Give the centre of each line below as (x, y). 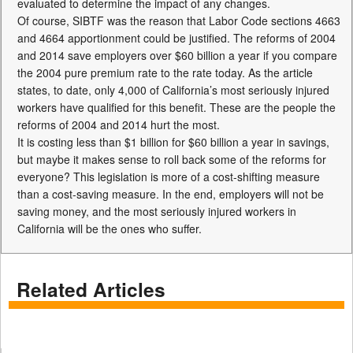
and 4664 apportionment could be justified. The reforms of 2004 (176, 38)
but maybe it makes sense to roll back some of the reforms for (172, 159)
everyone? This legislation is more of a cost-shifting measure (169, 176)
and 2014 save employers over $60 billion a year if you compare (177, 55)
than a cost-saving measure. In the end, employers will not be (171, 194)
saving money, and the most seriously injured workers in (157, 211)
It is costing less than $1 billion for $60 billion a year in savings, (173, 142)
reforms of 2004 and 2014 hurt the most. (119, 124)
